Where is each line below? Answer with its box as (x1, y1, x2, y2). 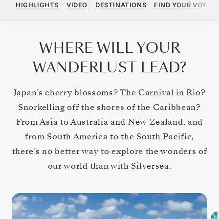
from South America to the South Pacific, (24, 131, 194, 142)
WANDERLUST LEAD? (32, 58, 187, 77)
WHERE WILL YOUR (39, 38, 180, 58)
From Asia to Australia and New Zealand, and (16, 116, 203, 128)
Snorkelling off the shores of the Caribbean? (18, 101, 201, 113)
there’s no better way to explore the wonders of (12, 145, 207, 157)
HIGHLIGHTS (16, 1, 59, 9)
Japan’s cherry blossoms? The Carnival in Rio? (13, 87, 206, 98)
